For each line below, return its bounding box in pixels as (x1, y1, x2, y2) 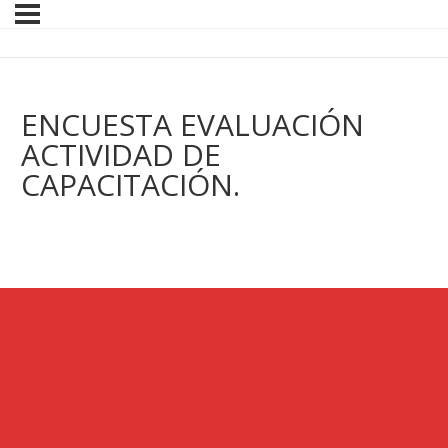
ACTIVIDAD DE (21, 134, 221, 176)
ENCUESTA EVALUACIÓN (21, 104, 364, 146)
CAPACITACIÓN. (21, 164, 240, 206)
